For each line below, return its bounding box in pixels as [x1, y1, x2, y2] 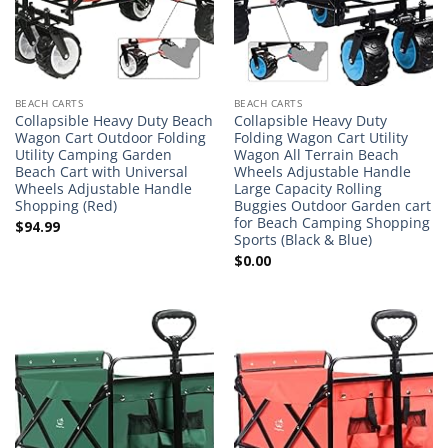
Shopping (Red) [14, 195, 117, 215]
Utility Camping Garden [14, 144, 172, 164]
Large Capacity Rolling [233, 178, 382, 198]
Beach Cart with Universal [14, 161, 188, 181]
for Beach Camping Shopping [233, 212, 430, 232]
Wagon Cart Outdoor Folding [14, 127, 206, 147]
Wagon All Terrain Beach [233, 144, 399, 164]
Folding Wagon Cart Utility [233, 127, 408, 147]
